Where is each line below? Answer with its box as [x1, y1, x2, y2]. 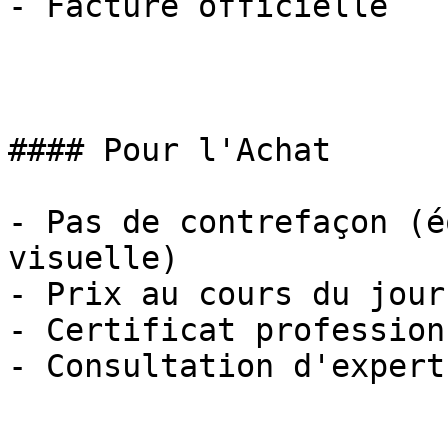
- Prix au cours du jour [8, 276, 445, 312]
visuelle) [8, 240, 179, 276]
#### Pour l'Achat [8, 132, 331, 168]
